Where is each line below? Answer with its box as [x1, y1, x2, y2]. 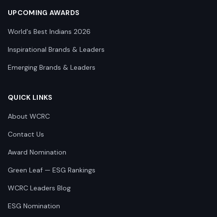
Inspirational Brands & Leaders [8, 45, 105, 54]
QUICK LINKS [8, 93, 53, 102]
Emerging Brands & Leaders [8, 63, 95, 72]
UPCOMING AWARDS [8, 8, 80, 17]
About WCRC [8, 112, 50, 121]
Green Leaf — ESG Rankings [8, 166, 95, 174]
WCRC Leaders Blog [8, 184, 71, 192]
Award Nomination [8, 148, 66, 156]
